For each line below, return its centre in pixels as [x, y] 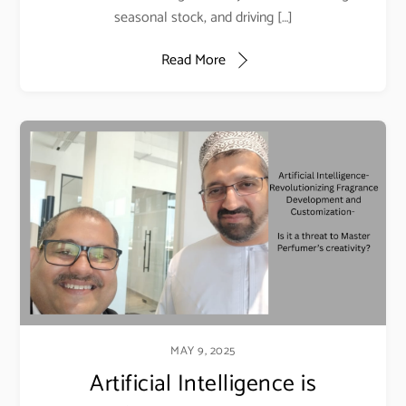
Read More [193, 60]
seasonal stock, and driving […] [203, 18]
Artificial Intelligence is [203, 384]
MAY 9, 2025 [203, 352]
